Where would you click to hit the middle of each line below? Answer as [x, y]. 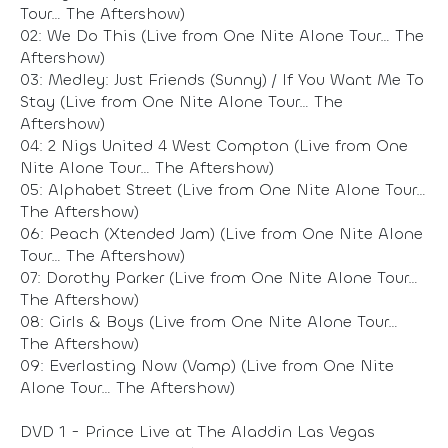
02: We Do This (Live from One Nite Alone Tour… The [222, 35]
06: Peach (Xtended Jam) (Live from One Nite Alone [221, 233]
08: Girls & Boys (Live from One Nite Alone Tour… [209, 321]
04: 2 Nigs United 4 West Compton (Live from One [214, 145]
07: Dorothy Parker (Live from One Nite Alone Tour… [219, 277]
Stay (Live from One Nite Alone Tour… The [181, 101]
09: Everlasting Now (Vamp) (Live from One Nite [207, 365]
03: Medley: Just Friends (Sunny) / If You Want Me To [222, 79]
